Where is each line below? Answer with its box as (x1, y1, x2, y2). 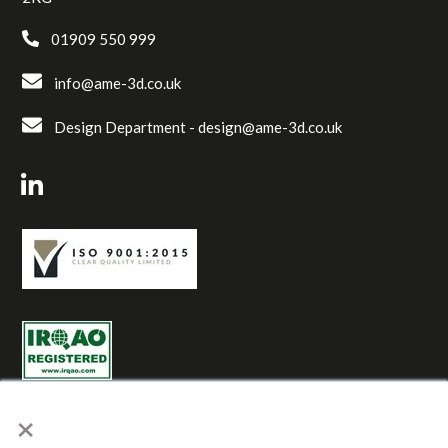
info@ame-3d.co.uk (54, 73, 182, 92)
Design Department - (42, 118, 199, 137)
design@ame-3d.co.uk (198, 118, 343, 137)
